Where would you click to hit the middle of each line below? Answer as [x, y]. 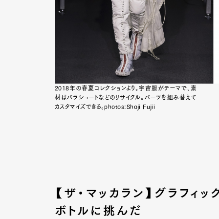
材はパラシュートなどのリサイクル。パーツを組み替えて [126, 97]
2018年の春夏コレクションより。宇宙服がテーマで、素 [126, 88]
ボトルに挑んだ [99, 210]
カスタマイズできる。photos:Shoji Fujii [105, 106]
